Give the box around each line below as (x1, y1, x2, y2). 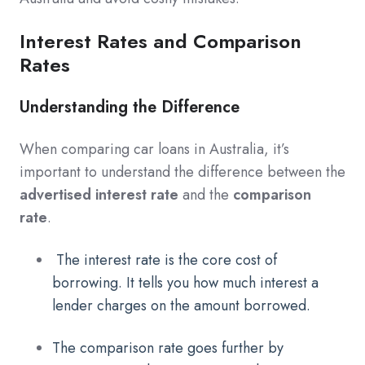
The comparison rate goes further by (52, 337, 284, 359)
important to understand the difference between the (20, 161, 345, 183)
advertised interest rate (20, 184, 178, 206)
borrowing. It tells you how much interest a (52, 272, 319, 294)
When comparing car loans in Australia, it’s (20, 139, 289, 161)
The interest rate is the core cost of (56, 249, 277, 271)
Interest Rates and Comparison (20, 27, 301, 56)
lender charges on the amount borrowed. (52, 295, 310, 317)
